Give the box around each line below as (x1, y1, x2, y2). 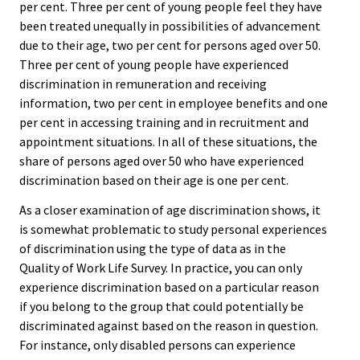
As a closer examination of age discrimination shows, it (19, 201, 321, 218)
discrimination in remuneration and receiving (19, 76, 267, 92)
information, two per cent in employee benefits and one (19, 95, 328, 112)
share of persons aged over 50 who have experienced (19, 153, 304, 170)
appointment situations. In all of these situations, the (19, 133, 317, 150)
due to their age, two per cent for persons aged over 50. (19, 37, 321, 54)
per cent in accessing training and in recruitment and (19, 114, 309, 131)
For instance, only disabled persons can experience (19, 336, 296, 353)
